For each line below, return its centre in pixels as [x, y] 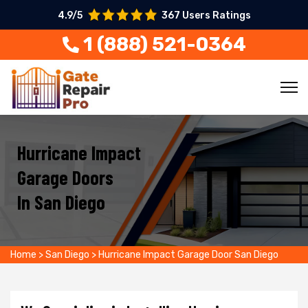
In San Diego [61, 202]
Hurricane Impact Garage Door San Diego [188, 255]
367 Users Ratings [206, 15]
